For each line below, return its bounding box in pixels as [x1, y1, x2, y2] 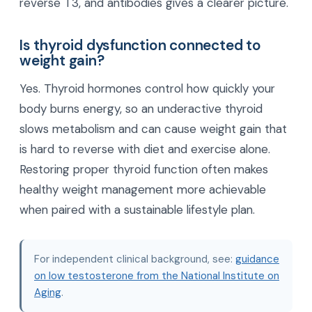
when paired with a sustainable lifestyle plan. [19, 201, 255, 217]
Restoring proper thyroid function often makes [19, 161, 268, 177]
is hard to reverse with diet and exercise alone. [19, 141, 270, 157]
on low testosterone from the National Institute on [34, 268, 279, 283]
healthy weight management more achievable [19, 181, 266, 197]
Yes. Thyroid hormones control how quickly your [19, 80, 275, 96]
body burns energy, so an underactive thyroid [19, 100, 263, 116]
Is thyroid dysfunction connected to [19, 36, 261, 55]
